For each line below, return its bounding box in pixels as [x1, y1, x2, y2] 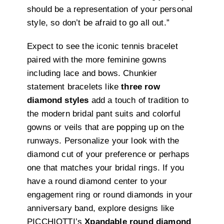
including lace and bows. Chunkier [27, 68, 157, 78]
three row [121, 82, 160, 92]
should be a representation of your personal [27, 4, 193, 14]
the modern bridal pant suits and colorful [27, 109, 180, 119]
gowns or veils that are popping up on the [27, 122, 184, 132]
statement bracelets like [27, 82, 121, 92]
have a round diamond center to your [27, 176, 167, 186]
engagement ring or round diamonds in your [27, 190, 192, 200]
